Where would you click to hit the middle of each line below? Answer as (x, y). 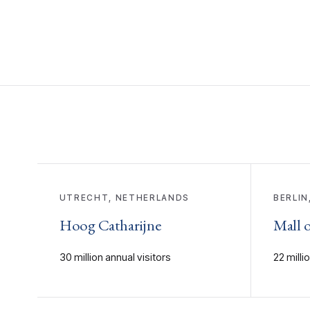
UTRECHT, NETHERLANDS (124, 198)
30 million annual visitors (115, 257)
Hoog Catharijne (110, 225)
